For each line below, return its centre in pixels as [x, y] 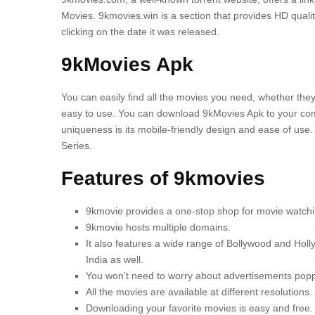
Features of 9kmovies [163, 178]
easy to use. [88, 113]
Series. [77, 146]
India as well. [115, 259]
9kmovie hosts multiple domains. [158, 227]
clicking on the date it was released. [140, 32]
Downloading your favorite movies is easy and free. [199, 308]
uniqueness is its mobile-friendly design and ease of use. [187, 129]
